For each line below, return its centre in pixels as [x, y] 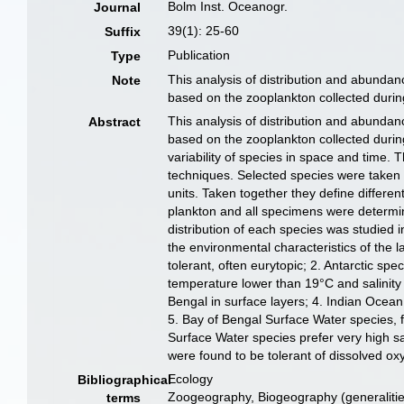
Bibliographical [124, 380]
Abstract [115, 122]
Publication [199, 55]
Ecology [191, 379]
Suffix [123, 32]
